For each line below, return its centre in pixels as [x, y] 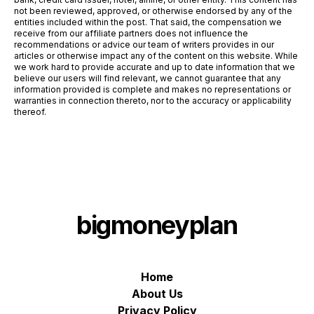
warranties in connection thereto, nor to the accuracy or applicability [153, 100]
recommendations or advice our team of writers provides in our [144, 44]
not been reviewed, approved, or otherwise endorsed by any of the [153, 11]
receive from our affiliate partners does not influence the [131, 33]
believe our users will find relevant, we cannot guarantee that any [148, 78]
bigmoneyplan [157, 225]
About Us [157, 293]
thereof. [30, 111]
